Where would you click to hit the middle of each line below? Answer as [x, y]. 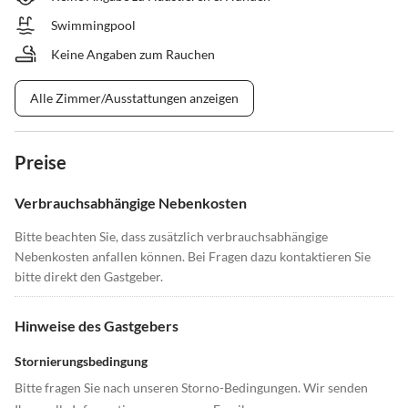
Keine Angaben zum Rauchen [133, 55]
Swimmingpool [93, 25]
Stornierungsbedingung [81, 362]
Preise [41, 163]
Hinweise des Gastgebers [97, 326]
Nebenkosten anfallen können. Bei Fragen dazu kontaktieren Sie [193, 257]
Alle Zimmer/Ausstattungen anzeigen [134, 98]
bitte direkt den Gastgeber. [89, 277]
